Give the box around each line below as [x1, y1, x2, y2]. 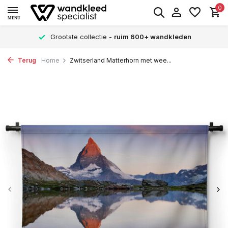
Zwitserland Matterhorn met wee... [70, 56, 172, 64]
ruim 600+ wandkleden [114, 33, 191, 41]
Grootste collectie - [48, 33, 114, 41]
